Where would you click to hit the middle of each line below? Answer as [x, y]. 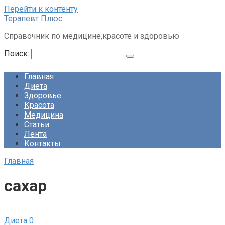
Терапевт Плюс [33, 18]
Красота [39, 105]
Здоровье [43, 96]
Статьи [37, 124]
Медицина [44, 115]
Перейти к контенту [41, 9]
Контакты [42, 143]
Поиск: [18, 53]
